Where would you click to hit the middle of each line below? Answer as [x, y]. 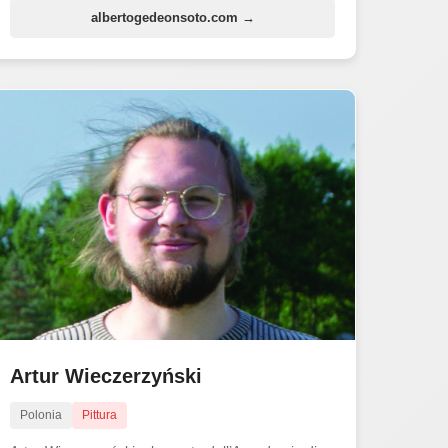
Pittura [100, 414]
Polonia [41, 414]
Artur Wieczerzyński [106, 375]
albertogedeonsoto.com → [172, 17]
